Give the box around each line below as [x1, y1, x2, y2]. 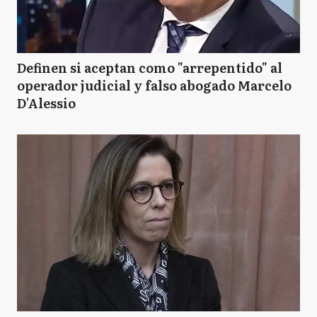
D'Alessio [17, 93, 76, 113]
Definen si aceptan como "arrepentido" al [17, 58, 282, 77]
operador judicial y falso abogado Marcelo [17, 76, 292, 95]
